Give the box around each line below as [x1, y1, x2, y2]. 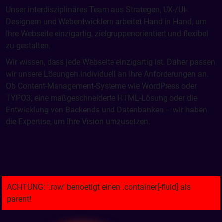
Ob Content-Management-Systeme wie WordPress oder [6, 81, 197, 91]
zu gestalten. [6, 41, 51, 50]
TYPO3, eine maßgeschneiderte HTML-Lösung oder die [6, 93, 197, 103]
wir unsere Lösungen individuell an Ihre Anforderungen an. [6, 69, 209, 79]
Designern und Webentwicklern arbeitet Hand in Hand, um [6, 17, 207, 26]
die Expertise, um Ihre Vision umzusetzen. [6, 117, 150, 126]
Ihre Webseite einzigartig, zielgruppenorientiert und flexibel [6, 29, 208, 38]
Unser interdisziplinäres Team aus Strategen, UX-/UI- [6, 5, 187, 14]
